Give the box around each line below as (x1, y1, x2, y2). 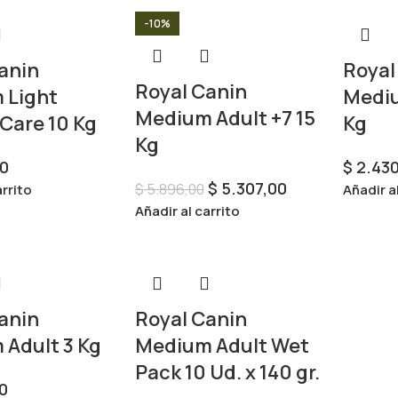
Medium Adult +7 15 (134, 105, 315, 131)
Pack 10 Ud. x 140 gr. (134, 359, 320, 386)
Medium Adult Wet (134, 332, 309, 359)
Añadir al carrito (134, 202, 240, 220)
